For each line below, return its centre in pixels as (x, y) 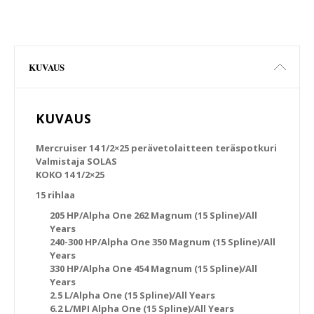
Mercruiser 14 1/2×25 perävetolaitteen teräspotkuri (156, 148)
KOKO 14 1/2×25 (70, 175)
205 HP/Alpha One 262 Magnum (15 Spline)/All (153, 215)
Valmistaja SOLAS (76, 161)
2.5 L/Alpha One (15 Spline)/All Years (132, 295)
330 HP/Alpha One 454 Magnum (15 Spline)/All (153, 268)
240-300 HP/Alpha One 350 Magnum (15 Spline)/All (163, 242)
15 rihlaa (55, 195)
